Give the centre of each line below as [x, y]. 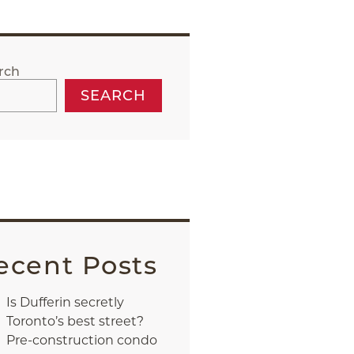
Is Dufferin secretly [65, 302]
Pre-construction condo [81, 340]
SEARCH [113, 96]
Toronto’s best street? [75, 321]
